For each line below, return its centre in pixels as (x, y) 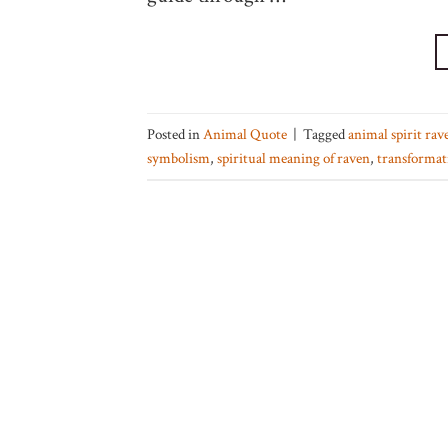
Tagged (325, 133)
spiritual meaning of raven (293, 157)
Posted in (175, 133)
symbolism (178, 157)
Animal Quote (245, 133)
